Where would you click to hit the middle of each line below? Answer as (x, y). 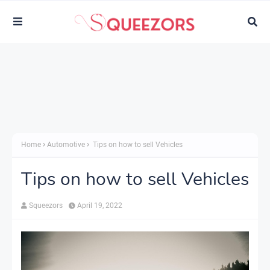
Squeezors (46, 205)
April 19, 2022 (100, 205)
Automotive (66, 145)
